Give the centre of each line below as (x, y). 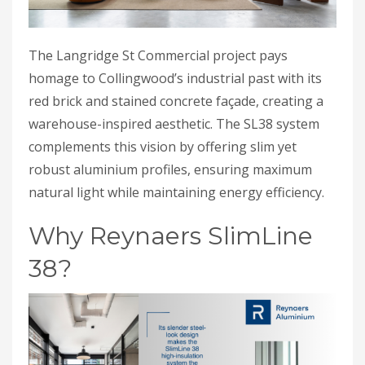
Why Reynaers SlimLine (171, 236)
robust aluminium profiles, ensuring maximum (170, 170)
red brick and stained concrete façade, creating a (176, 101)
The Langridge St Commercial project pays (158, 56)
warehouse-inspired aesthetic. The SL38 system (174, 124)
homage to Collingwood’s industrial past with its (175, 79)
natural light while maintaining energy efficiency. (176, 193)
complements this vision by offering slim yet (163, 147)
